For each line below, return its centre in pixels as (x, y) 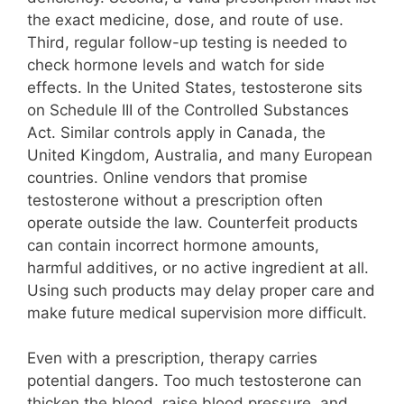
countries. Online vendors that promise (167, 177)
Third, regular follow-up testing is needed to (187, 42)
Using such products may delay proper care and (201, 290)
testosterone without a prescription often (175, 200)
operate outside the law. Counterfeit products (193, 222)
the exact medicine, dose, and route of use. (185, 19)
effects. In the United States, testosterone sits (195, 87)
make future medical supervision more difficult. (197, 312)
